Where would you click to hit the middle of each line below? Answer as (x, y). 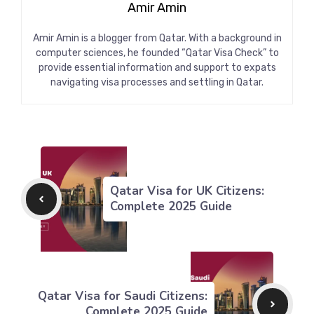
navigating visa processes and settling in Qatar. (157, 83)
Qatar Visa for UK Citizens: (187, 191)
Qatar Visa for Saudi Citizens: (122, 296)
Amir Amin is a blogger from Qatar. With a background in (157, 39)
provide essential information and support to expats (157, 68)
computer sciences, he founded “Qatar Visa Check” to (157, 53)
